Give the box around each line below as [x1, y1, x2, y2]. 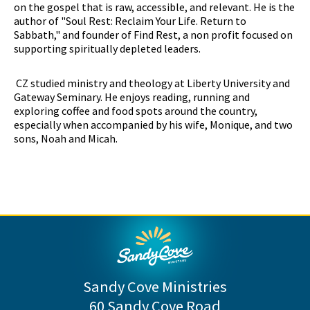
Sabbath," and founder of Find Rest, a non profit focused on [14, 28, 293, 42]
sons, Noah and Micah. [14, 131, 118, 145]
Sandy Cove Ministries [83, 276, 227, 296]
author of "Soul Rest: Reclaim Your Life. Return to [14, 14, 246, 28]
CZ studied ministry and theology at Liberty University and [14, 76, 290, 90]
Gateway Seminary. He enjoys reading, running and [14, 90, 250, 104]
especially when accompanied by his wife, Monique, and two [14, 118, 293, 131]
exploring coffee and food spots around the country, [14, 104, 257, 118]
